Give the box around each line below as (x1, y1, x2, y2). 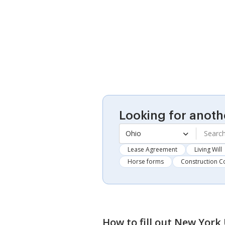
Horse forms (128, 157, 164, 166)
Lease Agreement (128, 145, 177, 154)
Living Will (194, 145, 222, 154)
